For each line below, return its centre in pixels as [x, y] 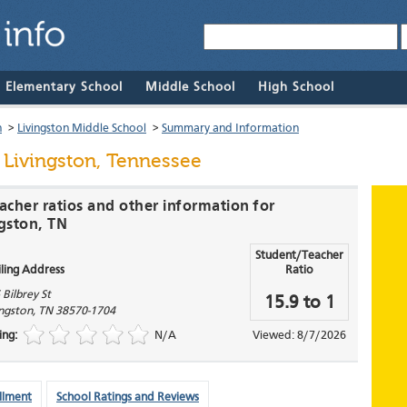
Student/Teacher [299, 256]
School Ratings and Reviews [128, 398]
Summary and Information [230, 129]
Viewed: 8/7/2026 [299, 336]
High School [296, 88]
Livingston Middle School [82, 129]
